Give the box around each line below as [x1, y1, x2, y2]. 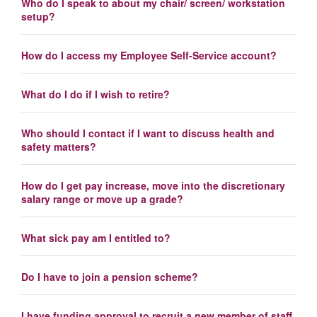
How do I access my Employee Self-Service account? [21, 47, 277, 62]
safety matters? [21, 139, 96, 154]
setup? [21, 8, 55, 23]
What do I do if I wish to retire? [21, 86, 170, 101]
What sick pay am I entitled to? [21, 230, 171, 245]
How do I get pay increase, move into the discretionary [21, 178, 285, 192]
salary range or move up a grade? [21, 191, 183, 206]
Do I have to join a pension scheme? [21, 269, 198, 284]
